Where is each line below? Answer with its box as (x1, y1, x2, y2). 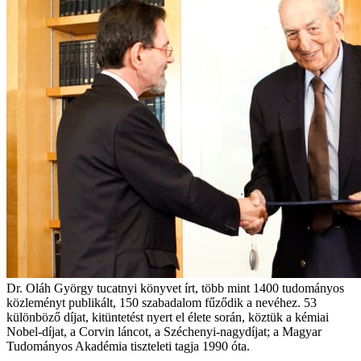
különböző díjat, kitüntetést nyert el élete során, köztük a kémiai (6, 309, 329, 324)
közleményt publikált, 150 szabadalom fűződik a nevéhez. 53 (6, 295, 317, 309)
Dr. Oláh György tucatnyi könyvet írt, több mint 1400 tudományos (6, 280, 344, 295)
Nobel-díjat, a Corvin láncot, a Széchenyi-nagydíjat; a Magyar (6, 324, 322, 338)
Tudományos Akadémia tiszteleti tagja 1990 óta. (6, 338, 250, 353)
